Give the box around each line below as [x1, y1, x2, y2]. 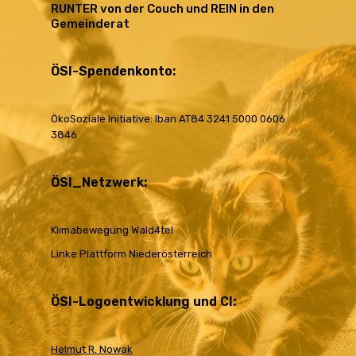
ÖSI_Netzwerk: [51, 175, 147, 190]
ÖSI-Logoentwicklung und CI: [51, 294, 236, 309]
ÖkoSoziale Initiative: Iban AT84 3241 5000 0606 [51, 113, 285, 125]
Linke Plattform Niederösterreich [51, 248, 212, 260]
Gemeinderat [51, 17, 130, 31]
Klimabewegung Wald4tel [51, 224, 173, 236]
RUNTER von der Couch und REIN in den [51, 2, 274, 16]
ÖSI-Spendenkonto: [51, 64, 176, 79]
